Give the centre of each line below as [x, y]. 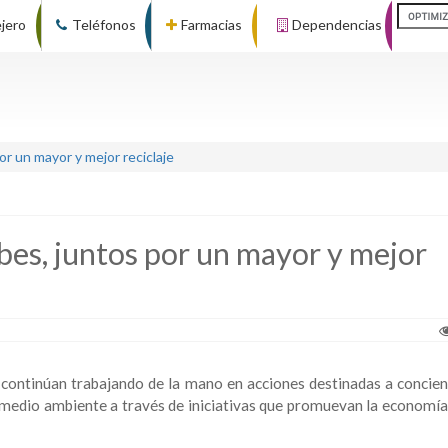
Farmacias [212, 24]
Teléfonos [103, 24]
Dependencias [336, 24]
